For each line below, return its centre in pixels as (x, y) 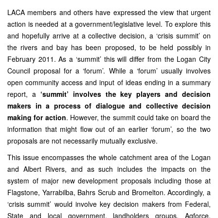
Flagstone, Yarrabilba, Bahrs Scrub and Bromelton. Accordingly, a (109, 192)
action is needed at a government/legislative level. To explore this (109, 24)
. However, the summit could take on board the (138, 117)
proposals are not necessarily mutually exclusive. (82, 141)
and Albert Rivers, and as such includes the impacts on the (109, 169)
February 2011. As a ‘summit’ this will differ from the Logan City (109, 59)
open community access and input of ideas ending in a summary (109, 82)
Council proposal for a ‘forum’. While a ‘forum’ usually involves (109, 71)
